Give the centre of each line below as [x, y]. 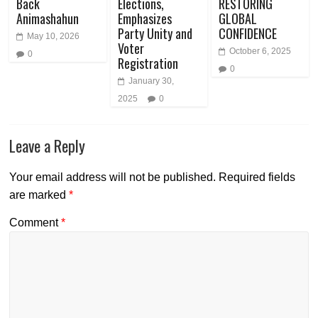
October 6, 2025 [260, 51]
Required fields [257, 177]
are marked [39, 194]
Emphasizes [144, 18]
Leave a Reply [48, 145]
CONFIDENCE [247, 33]
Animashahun [48, 18]
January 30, [151, 81]
